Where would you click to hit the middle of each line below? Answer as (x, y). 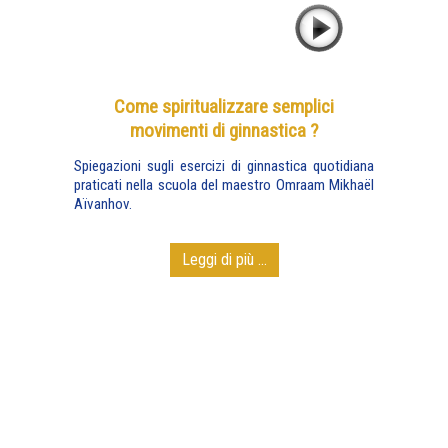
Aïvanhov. (103, 204)
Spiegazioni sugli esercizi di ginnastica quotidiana (224, 166)
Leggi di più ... (224, 259)
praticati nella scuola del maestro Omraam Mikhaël (224, 185)
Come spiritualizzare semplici (224, 106)
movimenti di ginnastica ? (224, 130)
